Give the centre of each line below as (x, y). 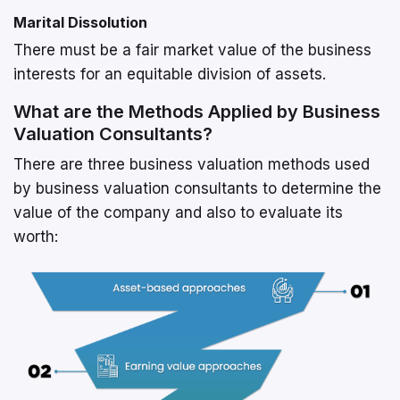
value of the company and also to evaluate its (178, 212)
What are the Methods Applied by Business (197, 112)
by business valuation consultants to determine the (197, 188)
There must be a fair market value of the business (192, 50)
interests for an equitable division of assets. (170, 74)
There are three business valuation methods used (192, 164)
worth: (36, 237)
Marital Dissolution (80, 22)
